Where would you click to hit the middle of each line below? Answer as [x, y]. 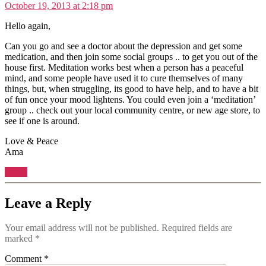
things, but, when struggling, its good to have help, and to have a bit [132, 88]
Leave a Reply [48, 203]
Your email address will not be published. [82, 228]
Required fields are [197, 228]
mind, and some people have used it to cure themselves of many [124, 78]
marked [20, 239]
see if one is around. [42, 121]
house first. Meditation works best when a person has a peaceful [124, 67]
